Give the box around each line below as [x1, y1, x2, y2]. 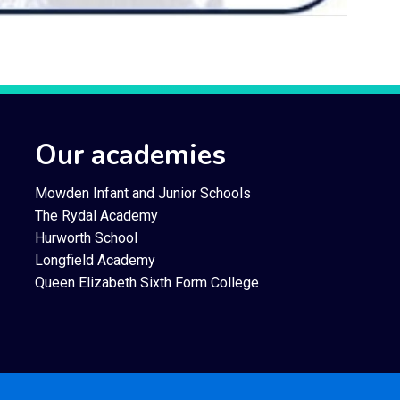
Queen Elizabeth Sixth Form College [34, 273, 259, 291]
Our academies [34, 136, 226, 174]
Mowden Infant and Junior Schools [34, 184, 251, 202]
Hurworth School [34, 229, 137, 246]
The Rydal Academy [34, 206, 158, 224]
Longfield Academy [34, 251, 155, 269]
